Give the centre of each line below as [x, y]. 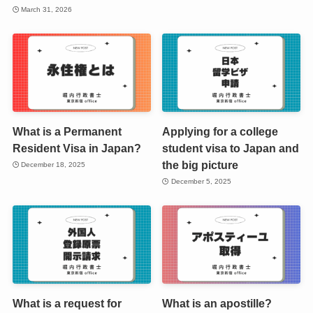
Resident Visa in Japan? [77, 148]
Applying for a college [220, 131]
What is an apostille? [217, 303]
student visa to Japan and [231, 148]
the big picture [201, 165]
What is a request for [67, 303]
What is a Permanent [67, 131]
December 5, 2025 [201, 182]
